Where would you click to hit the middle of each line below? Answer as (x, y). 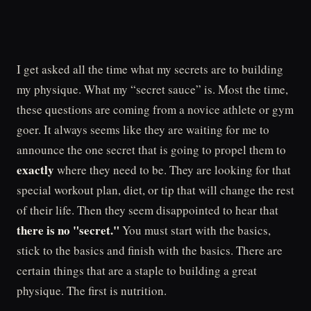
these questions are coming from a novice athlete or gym (155, 109)
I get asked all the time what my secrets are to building (150, 69)
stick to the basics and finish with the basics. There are (150, 250)
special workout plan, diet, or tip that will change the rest (155, 190)
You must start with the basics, (195, 230)
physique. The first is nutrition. (92, 291)
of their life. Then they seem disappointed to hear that (148, 210)
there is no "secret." (68, 230)
